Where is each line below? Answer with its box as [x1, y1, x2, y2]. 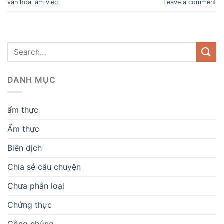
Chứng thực [7, 200, 52, 210]
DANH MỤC [7, 74, 56, 85]
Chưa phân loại [7, 181, 64, 191]
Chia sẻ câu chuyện [7, 162, 81, 172]
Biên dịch [7, 143, 42, 153]
